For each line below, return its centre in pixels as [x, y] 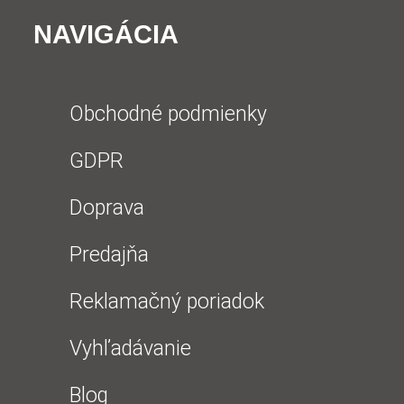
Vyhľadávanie [131, 349]
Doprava [107, 208]
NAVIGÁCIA [106, 35]
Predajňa [110, 255]
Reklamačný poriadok [167, 302]
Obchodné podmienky [169, 115]
